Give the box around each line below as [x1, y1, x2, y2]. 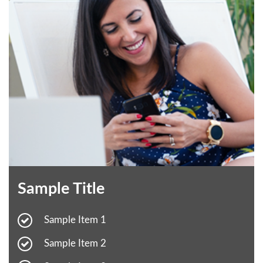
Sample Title [18, 181, 104, 197]
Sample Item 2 [44, 238, 106, 249]
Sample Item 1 [44, 215, 106, 225]
